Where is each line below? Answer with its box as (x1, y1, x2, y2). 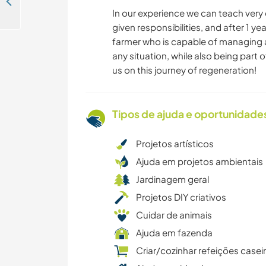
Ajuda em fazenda (136, 227, 213, 239)
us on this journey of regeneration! (112, 64, 256, 76)
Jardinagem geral (136, 173, 209, 185)
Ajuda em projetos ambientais (136, 156, 263, 167)
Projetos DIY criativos (136, 191, 226, 203)
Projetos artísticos (136, 138, 214, 150)
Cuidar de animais (136, 209, 212, 221)
